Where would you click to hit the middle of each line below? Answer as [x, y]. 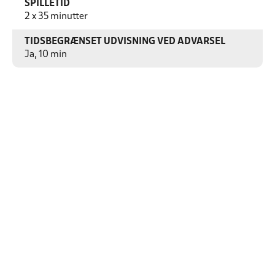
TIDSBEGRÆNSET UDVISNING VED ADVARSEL [125, 42]
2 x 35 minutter [56, 17]
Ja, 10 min [46, 55]
